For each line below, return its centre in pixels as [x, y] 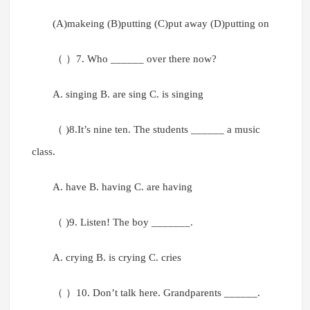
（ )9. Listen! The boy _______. [122, 222]
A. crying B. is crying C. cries [117, 258]
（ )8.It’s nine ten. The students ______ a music [156, 130]
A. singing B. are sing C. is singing [128, 94]
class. [43, 152]
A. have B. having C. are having [122, 187]
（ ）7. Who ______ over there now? [134, 59]
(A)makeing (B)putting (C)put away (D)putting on [161, 24]
